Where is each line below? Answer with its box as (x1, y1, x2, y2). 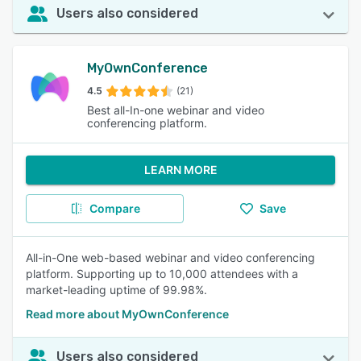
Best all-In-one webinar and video (87, 103, 264, 117)
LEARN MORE (143, 163, 218, 176)
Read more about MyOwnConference (26, 307, 229, 321)
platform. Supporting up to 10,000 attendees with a (26, 267, 298, 280)
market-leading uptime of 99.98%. (26, 283, 207, 297)
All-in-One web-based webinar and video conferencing (26, 251, 315, 264)
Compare (89, 201, 140, 215)
